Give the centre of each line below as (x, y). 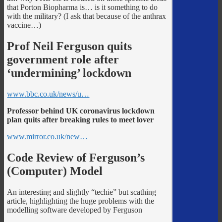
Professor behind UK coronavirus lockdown (81, 111)
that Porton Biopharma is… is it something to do (83, 7)
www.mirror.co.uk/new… (48, 136)
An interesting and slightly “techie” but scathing (82, 192)
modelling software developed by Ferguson (75, 210)
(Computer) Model (55, 171)
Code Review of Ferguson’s (76, 157)
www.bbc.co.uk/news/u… (48, 94)
